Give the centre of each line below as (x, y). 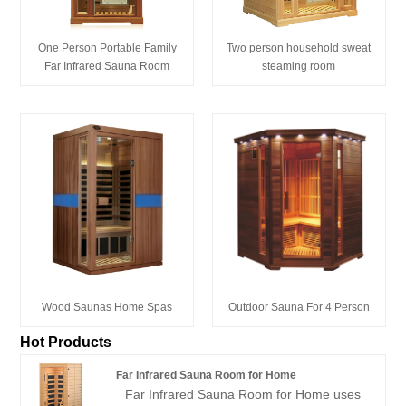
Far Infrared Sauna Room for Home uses (242, 395)
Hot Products (66, 343)
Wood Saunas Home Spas (107, 307)
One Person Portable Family (107, 48)
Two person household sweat (299, 48)
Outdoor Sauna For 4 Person (299, 308)
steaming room (299, 66)
